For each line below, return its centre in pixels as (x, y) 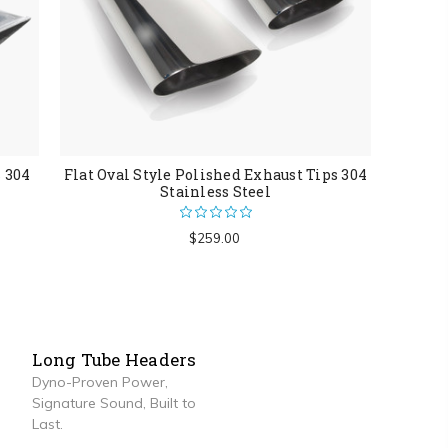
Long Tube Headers (114, 360)
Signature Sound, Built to (114, 403)
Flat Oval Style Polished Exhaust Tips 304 (215, 174)
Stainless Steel (215, 191)
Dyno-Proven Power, (100, 382)
